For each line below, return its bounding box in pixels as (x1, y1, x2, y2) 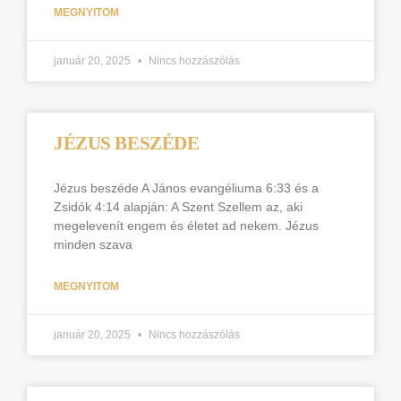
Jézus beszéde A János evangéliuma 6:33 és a (54, 181, 319, 195)
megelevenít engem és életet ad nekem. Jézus (54, 218, 319, 233)
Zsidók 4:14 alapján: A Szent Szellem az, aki (54, 200, 303, 214)
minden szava (54, 237, 132, 252)
